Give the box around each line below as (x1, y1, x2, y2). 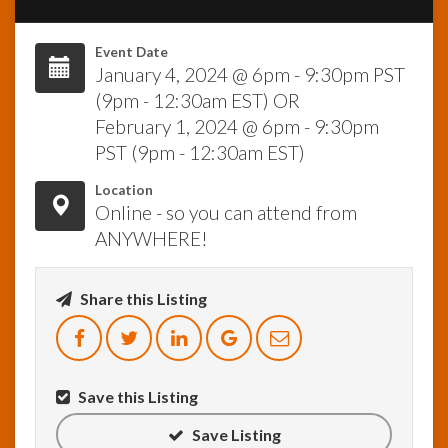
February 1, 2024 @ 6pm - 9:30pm (95, 115, 379, 139)
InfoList (26, 39, 73, 55)
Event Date (95, 44, 168, 61)
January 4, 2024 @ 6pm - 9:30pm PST (95, 63, 405, 87)
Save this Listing (75, 387, 198, 407)
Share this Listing (77, 289, 207, 309)
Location (95, 182, 153, 199)
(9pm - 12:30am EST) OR (95, 89, 300, 113)
